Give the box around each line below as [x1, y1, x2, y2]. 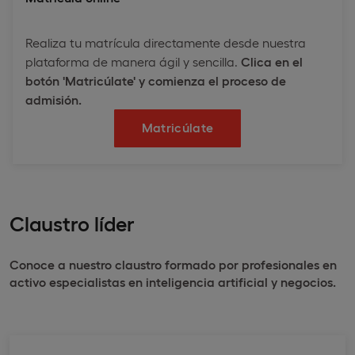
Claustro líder [10, 209, 135, 235]
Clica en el [241, 53, 303, 69]
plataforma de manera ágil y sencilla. [25, 53, 241, 69]
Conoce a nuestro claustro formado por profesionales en [10, 256, 337, 272]
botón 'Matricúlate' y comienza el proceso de [25, 72, 286, 88]
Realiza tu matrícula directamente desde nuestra [25, 34, 306, 50]
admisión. [25, 91, 82, 107]
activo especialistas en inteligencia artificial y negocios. [10, 273, 336, 289]
